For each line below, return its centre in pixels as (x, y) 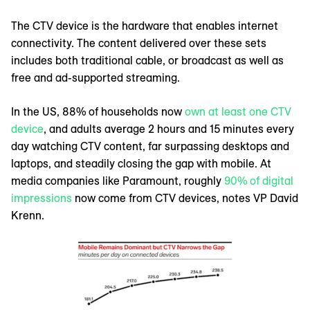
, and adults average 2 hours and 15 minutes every (169, 128)
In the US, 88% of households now (98, 111)
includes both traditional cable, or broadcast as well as (147, 60)
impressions (42, 198)
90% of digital (259, 180)
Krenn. (28, 215)
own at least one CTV (238, 111)
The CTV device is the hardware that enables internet (145, 25)
